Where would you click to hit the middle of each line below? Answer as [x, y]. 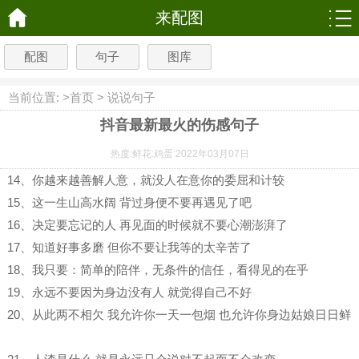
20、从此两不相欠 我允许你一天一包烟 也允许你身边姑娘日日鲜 [179, 315]
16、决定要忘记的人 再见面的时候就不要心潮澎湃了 [147, 225]
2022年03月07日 [212, 154]
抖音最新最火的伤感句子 [179, 125]
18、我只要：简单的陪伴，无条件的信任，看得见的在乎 [157, 270]
